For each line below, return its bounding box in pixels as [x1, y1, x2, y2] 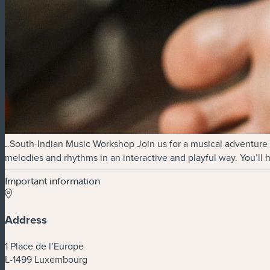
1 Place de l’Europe [5, 239, 84, 253]
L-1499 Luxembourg [5, 252, 87, 266]
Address [5, 212, 47, 228]
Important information [5, 175, 100, 187]
